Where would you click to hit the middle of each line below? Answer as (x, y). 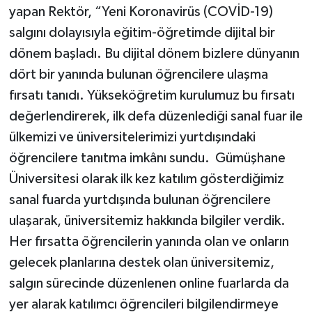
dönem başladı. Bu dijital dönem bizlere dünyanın (154, 54)
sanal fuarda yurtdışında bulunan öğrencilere (140, 200)
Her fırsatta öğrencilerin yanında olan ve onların (149, 242)
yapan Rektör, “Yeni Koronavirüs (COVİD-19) (141, 12)
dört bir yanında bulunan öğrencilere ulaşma (138, 75)
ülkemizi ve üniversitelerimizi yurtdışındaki (132, 138)
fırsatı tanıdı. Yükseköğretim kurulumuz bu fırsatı (151, 96)
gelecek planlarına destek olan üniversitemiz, (141, 263)
